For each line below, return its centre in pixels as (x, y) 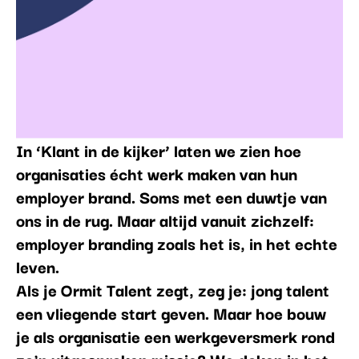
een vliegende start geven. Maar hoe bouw (171, 312)
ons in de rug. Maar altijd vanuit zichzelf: (165, 219)
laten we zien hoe (235, 149)
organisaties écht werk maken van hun (156, 173)
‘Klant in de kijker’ (103, 149)
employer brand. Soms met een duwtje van (171, 196)
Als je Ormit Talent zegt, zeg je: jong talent (172, 289)
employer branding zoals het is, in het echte (176, 242)
